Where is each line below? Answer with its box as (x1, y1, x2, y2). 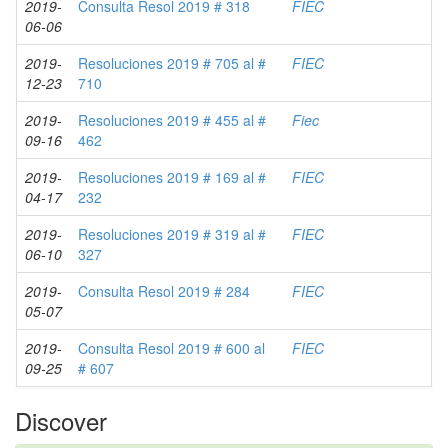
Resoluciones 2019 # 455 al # (78, 110, 266, 130)
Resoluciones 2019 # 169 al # (78, 167, 266, 187)
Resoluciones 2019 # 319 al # (78, 224, 266, 244)
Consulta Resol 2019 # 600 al (78, 338, 265, 358)
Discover (15, 403, 107, 438)
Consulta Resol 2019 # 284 (78, 281, 250, 301)
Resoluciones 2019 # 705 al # (78, 53, 266, 73)
